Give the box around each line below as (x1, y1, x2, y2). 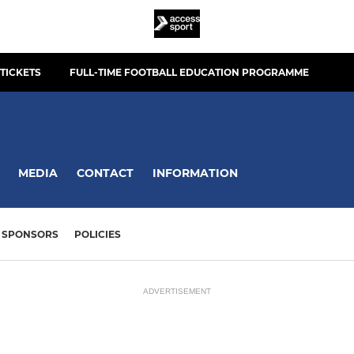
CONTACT (77, 165, 134, 180)
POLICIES (74, 228, 121, 241)
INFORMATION (153, 165, 238, 180)
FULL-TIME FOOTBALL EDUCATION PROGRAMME (70, 66, 309, 78)
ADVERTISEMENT (143, 287, 211, 296)
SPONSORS (2, 228, 58, 241)
